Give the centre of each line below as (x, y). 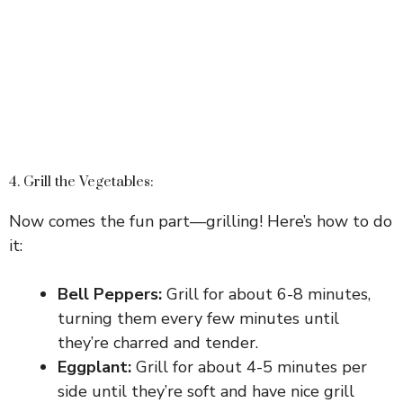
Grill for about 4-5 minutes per (249, 367)
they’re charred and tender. (158, 343)
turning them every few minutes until (198, 319)
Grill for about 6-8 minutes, (266, 295)
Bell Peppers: (110, 295)
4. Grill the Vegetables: (81, 182)
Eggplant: (94, 367)
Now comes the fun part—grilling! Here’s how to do (201, 222)
